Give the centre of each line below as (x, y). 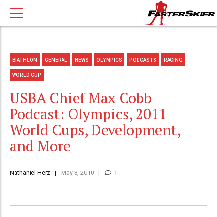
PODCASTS (143, 60)
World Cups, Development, (95, 130)
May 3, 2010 (77, 172)
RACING (173, 60)
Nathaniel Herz (30, 172)
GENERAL (56, 60)
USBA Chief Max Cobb (81, 98)
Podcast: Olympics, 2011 (88, 114)
